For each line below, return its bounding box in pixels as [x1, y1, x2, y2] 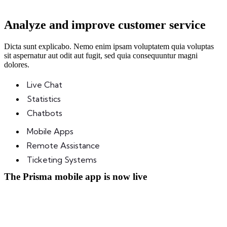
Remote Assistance [27, 140, 100, 150]
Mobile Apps [27, 126, 73, 136]
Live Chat [27, 79, 62, 90]
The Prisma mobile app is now [4, 171, 133, 182]
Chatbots [27, 107, 62, 118]
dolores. [4, 60, 29, 69]
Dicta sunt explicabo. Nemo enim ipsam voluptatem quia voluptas [4, 42, 214, 51]
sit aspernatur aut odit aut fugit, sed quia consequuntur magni [4, 51, 198, 60]
